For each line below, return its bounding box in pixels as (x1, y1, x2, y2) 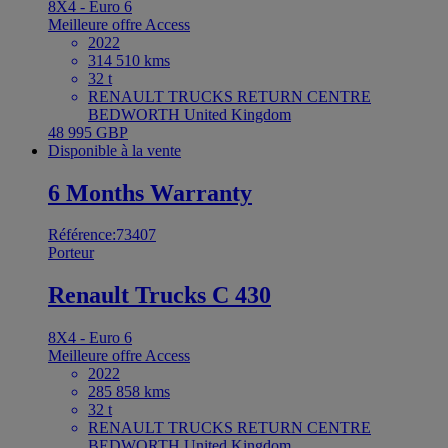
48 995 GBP (48, 123, 128, 141)
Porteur (48, 244, 94, 262)
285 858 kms (88, 383, 170, 401)
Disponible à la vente (48, 141, 181, 159)
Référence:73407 (48, 226, 156, 244)
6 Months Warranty (48, 179, 252, 206)
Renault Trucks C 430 (48, 282, 271, 309)
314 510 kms (88, 51, 170, 69)
